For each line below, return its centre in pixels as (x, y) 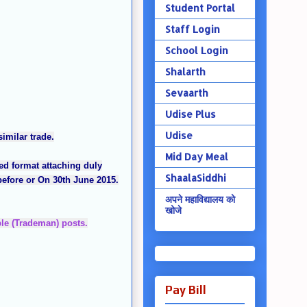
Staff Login (192, 29)
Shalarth (185, 72)
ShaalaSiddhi (195, 178)
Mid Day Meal (196, 157)
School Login (196, 51)
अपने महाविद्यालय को (200, 199)
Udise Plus (190, 114)
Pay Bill (185, 290)
